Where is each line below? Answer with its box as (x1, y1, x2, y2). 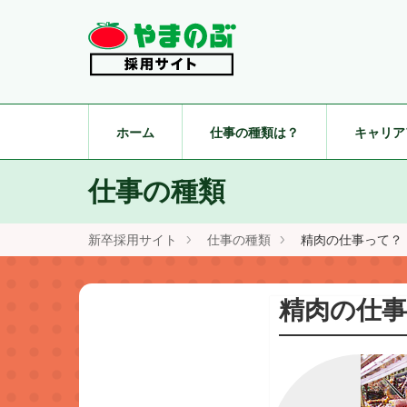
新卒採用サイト (88, 233, 177, 247)
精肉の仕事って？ (301, 233, 402, 247)
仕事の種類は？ (210, 125, 299, 140)
